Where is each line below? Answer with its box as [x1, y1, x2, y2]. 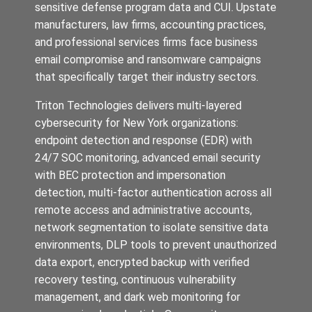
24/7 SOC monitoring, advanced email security [35, 150, 260, 164]
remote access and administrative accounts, [35, 203, 252, 217]
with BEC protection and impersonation [35, 168, 226, 182]
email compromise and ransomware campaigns [35, 52, 261, 66]
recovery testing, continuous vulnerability [35, 272, 236, 286]
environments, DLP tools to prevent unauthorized [35, 237, 276, 251]
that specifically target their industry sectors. [35, 70, 258, 84]
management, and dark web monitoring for [35, 290, 240, 304]
